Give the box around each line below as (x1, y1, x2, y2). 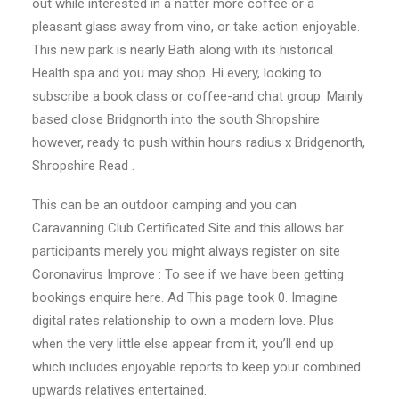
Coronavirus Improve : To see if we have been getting (32, 266, 344, 282)
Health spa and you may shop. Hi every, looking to (32, 65, 322, 81)
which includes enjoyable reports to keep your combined (32, 359, 361, 375)
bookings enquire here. (32, 289, 164, 305)
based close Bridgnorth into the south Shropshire (32, 111, 320, 127)
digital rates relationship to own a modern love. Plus (32, 313, 334, 329)
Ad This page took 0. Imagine (164, 289, 338, 305)
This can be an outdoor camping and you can (32, 197, 297, 213)
